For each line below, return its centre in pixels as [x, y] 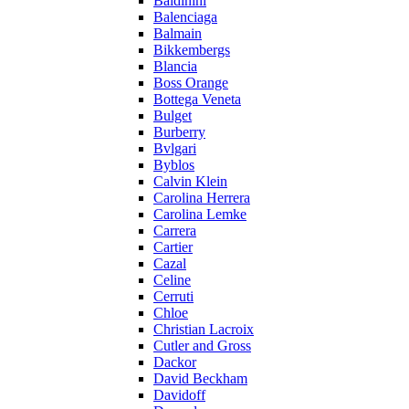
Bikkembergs [192, 50]
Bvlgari [175, 148]
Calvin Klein [190, 181]
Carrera [175, 231]
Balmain [178, 33]
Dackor [175, 362]
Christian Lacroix [204, 329]
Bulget [173, 115]
